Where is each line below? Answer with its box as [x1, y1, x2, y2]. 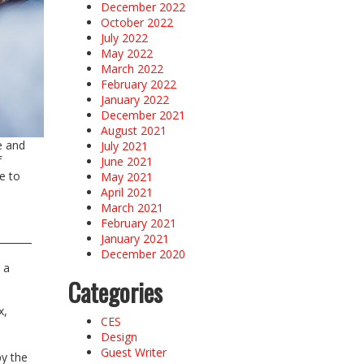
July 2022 [100, 29, 148, 45]
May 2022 [100, 45, 153, 61]
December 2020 [100, 245, 185, 262]
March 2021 [100, 199, 163, 215]
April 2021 [100, 184, 153, 200]
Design [100, 328, 137, 344]
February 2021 [100, 214, 176, 231]
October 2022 [100, 14, 173, 30]
